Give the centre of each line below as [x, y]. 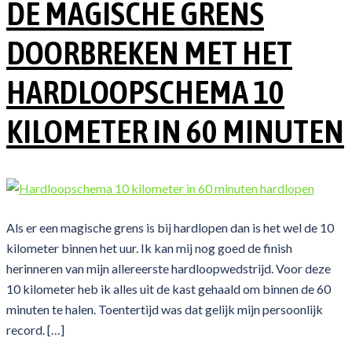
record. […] [35, 329]
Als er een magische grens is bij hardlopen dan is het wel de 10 [170, 227]
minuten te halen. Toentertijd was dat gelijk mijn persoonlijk [165, 309]
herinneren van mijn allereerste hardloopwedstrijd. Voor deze [169, 268]
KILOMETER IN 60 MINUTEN [175, 131]
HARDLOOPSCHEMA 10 [145, 92]
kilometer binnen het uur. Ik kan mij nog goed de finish [149, 247]
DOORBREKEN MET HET [149, 52]
